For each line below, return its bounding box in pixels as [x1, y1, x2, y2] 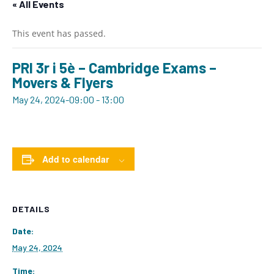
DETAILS [12, 204, 50, 215]
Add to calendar [42, 153, 109, 166]
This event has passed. [12, 28, 106, 40]
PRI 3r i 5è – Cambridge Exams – [12, 59, 217, 77]
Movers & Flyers [12, 73, 113, 92]
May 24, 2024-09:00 [12, 94, 94, 106]
